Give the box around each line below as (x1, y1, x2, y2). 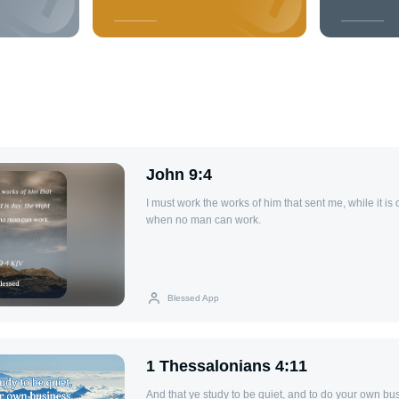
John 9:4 (146, 166, 212, 184)
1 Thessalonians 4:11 (146, 356, 307, 375)
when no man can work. (146, 214, 261, 227)
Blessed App (167, 292, 219, 303)
